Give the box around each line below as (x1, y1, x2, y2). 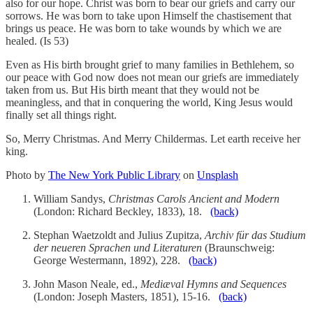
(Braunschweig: (202, 242, 275, 254)
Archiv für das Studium (205, 229, 306, 242)
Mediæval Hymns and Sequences (140, 278, 286, 291)
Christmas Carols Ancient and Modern (108, 193, 279, 205)
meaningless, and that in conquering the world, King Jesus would (6, 96, 293, 109)
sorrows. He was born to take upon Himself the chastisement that (6, 10, 291, 22)
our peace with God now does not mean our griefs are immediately (6, 71, 299, 84)
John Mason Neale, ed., (34, 278, 140, 291)
